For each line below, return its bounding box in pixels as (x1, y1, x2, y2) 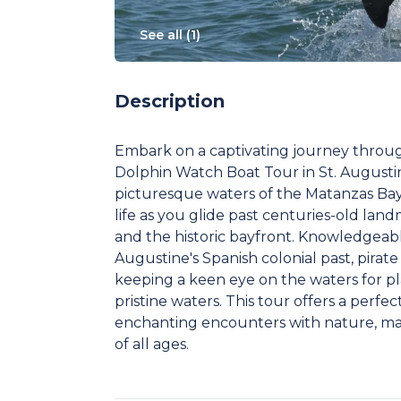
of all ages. (115, 336, 189, 353)
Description (115, 90, 225, 112)
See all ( (140, 27, 191, 43)
